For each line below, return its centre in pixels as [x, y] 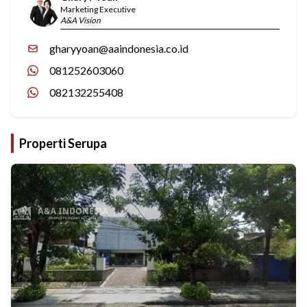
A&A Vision [81, 20]
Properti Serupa [63, 143]
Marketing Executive [98, 9]
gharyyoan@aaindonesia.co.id [119, 48]
